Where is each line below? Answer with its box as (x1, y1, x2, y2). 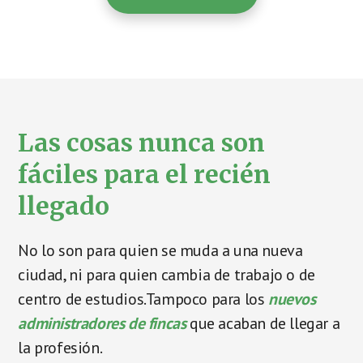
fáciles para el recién (18, 158, 271, 190)
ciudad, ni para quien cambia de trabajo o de (18, 263, 315, 285)
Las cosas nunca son (18, 126, 266, 158)
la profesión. (18, 336, 103, 358)
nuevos (268, 288, 316, 310)
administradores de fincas (18, 312, 186, 334)
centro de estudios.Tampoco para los (18, 288, 268, 310)
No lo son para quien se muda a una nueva (18, 239, 303, 261)
